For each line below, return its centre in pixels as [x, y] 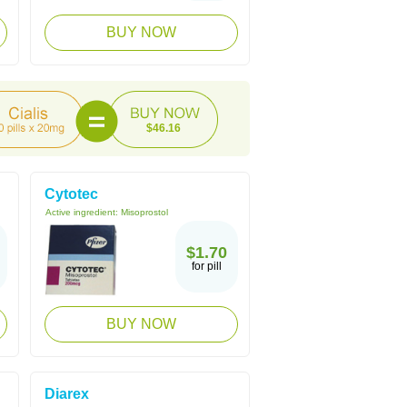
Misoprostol [144, 212]
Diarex [67, 394]
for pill [207, 266]
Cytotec [71, 194]
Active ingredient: [83, 212]
